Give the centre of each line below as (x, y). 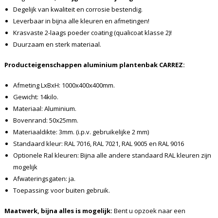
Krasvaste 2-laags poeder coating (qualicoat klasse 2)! (92, 32)
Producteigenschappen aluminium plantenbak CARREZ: (94, 64)
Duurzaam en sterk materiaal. (57, 44)
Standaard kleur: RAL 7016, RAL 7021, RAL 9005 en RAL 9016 (98, 143)
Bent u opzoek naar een (149, 210)
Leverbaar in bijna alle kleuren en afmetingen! (81, 21)
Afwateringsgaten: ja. (44, 178)
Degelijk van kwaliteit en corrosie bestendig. (79, 9)
